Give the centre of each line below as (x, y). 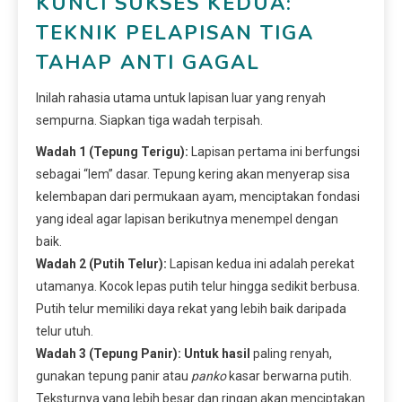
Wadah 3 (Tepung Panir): (109, 353)
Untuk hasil (217, 353)
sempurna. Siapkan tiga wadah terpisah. (149, 120)
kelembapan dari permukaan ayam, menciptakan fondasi (198, 196)
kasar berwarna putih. (289, 376)
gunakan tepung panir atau (114, 376)
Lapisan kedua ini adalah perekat (261, 263)
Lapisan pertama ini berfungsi (274, 151)
